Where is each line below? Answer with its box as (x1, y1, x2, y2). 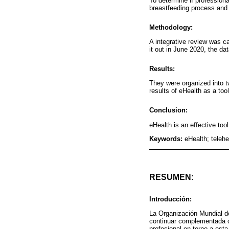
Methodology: (149, 23, 193, 31)
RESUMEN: (149, 173, 194, 182)
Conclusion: (149, 106, 188, 114)
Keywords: (149, 135, 185, 143)
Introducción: (149, 195, 192, 203)
